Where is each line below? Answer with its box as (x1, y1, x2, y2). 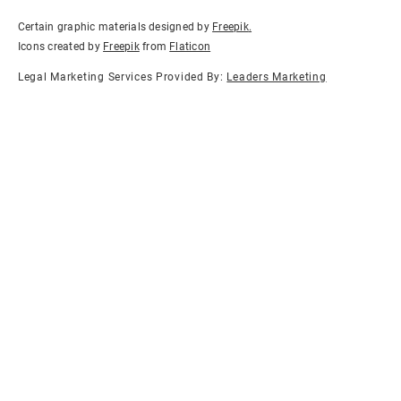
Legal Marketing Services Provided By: (18, 71, 227, 84)
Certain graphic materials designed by (18, 20, 213, 33)
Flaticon (169, 39, 211, 53)
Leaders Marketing (226, 71, 327, 84)
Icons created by (18, 39, 104, 53)
